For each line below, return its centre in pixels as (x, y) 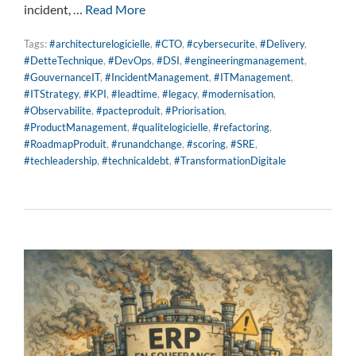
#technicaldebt (135, 160)
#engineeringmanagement (244, 60)
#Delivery (282, 43)
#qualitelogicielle (170, 127)
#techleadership (60, 160)
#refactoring (241, 127)
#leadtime (134, 93)
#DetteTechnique (64, 60)
